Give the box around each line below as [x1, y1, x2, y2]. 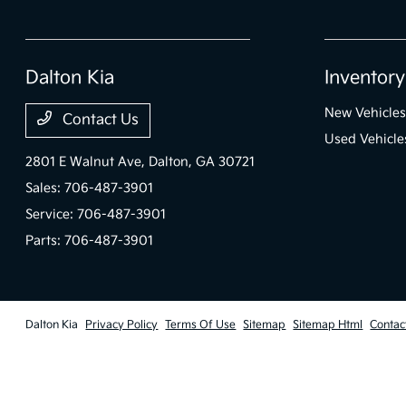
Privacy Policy [85, 318, 159, 332]
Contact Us [59, 111, 140, 129]
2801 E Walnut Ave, [25, 154, 150, 169]
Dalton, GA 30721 [149, 154, 256, 169]
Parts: [25, 233, 65, 248]
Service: [25, 207, 78, 222]
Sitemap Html [293, 318, 363, 332]
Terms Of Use [165, 318, 237, 332]
